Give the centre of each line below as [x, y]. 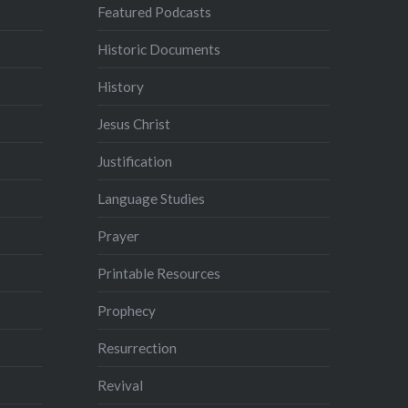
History [121, 86]
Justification [135, 161]
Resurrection [138, 347]
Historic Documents [159, 49]
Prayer [119, 235]
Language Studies [152, 198]
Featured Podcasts [155, 11]
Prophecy [127, 310]
